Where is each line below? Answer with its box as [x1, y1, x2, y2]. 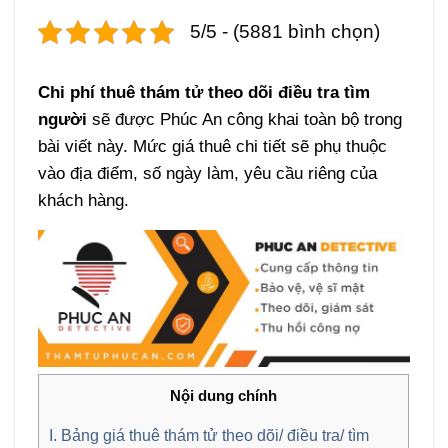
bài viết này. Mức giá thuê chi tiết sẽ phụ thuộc [38, 137, 388, 157]
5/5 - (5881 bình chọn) [190, 21, 381, 43]
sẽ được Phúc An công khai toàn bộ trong [87, 110, 403, 130]
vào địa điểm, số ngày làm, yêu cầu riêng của [38, 164, 378, 184]
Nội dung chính [170, 388, 278, 405]
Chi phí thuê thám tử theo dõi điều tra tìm [38, 83, 371, 103]
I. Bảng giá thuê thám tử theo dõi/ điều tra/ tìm [49, 426, 370, 445]
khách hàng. [38, 191, 130, 211]
